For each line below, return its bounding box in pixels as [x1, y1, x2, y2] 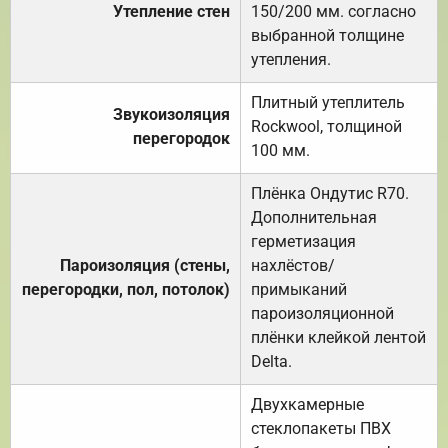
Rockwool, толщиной [251, 116, 402, 136]
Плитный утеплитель [251, 92, 405, 112]
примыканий [251, 279, 347, 299]
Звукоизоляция [113, 104, 230, 124]
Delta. [251, 351, 292, 371]
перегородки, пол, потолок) [22, 279, 230, 299]
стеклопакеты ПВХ [251, 418, 391, 438]
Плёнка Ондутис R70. [251, 183, 409, 203]
